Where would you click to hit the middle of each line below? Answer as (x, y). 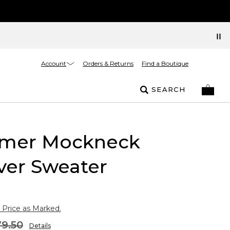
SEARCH (168, 89)
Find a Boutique (165, 63)
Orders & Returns (108, 63)
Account (54, 63)
